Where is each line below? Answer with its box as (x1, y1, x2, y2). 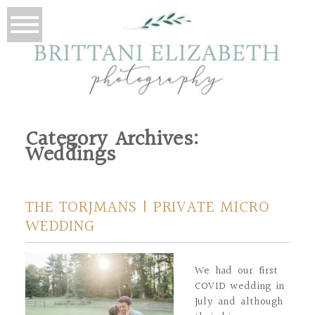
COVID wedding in (194, 278, 285, 295)
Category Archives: (25, 122, 200, 157)
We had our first (194, 262, 278, 279)
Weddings (25, 138, 116, 172)
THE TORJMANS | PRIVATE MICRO (25, 194, 270, 220)
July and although (194, 293, 283, 310)
